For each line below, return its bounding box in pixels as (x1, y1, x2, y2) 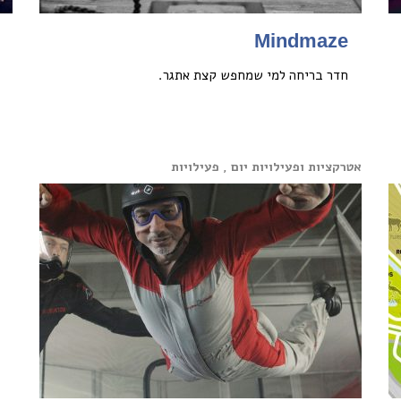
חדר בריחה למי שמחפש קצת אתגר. (158, 66, 348, 84)
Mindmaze (254, 30, 348, 52)
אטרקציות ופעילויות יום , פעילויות (171, 158, 362, 175)
